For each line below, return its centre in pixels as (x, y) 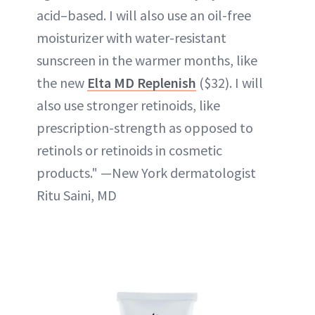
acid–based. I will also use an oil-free (144, 15)
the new (62, 83)
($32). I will (230, 83)
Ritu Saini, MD (77, 195)
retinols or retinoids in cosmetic (129, 150)
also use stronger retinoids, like (128, 105)
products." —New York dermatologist (146, 173)
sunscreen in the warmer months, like (147, 60)
